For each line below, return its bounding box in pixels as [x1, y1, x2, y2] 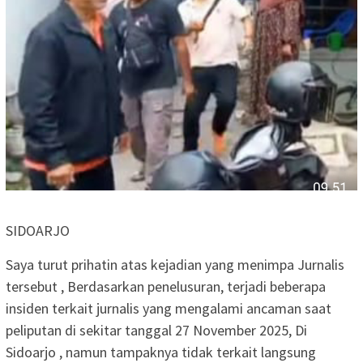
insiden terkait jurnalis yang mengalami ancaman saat [6, 298, 331, 318]
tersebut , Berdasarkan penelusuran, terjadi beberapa [6, 276, 326, 296]
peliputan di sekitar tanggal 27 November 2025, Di [6, 320, 307, 340]
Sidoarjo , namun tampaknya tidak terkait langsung [6, 342, 316, 361]
